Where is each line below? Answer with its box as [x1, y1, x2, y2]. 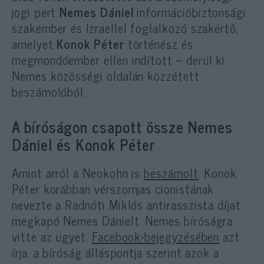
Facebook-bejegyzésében [91, 226, 220, 246]
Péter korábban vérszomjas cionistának [12, 178, 214, 199]
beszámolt [144, 162, 199, 183]
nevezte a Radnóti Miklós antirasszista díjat [12, 194, 241, 214]
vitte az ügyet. [12, 226, 92, 246]
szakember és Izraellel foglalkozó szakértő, [12, 17, 239, 38]
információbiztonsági [133, 1, 247, 22]
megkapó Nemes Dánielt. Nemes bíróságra [12, 210, 233, 230]
